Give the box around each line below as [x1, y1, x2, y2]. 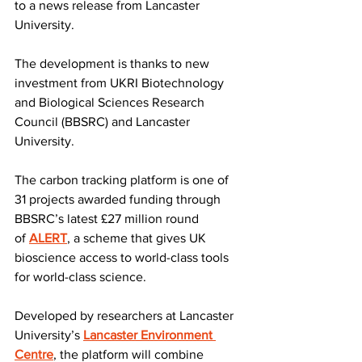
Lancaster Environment [83, 327, 216, 342]
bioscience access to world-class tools [15, 250, 232, 264]
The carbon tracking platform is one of [15, 172, 232, 187]
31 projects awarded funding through [15, 192, 224, 206]
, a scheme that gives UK [67, 230, 209, 245]
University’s [15, 327, 83, 342]
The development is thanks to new [15, 56, 213, 70]
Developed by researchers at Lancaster [15, 308, 237, 322]
